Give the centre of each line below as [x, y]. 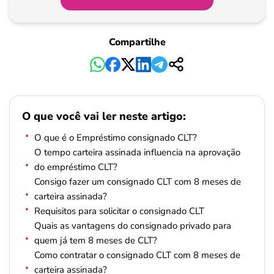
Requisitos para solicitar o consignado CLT [119, 211]
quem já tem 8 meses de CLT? [96, 240]
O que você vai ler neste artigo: [104, 117]
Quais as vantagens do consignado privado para [133, 226]
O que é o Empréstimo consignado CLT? [116, 138]
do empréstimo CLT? [76, 167]
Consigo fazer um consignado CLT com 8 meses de [138, 182]
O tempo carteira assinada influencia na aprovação [137, 152]
